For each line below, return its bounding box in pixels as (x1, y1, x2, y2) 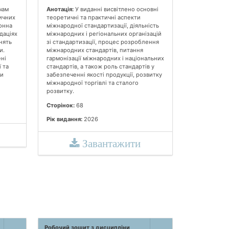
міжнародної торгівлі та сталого (46, 79, 139, 87)
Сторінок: (46, 101, 75, 109)
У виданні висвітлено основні (73, 6, 158, 13)
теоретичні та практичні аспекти (46, 14, 141, 21)
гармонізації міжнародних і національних (46, 55, 164, 62)
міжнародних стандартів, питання (46, 47, 143, 54)
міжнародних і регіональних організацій (46, 30, 162, 38)
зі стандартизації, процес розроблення (46, 38, 159, 46)
